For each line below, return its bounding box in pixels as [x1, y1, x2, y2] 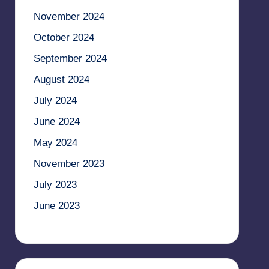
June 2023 [33, 199, 80, 211]
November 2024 [33, 10, 104, 22]
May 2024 [33, 136, 77, 148]
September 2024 [33, 52, 107, 64]
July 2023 [33, 178, 77, 190]
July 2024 [33, 94, 77, 106]
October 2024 [33, 31, 94, 43]
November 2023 [33, 157, 104, 169]
